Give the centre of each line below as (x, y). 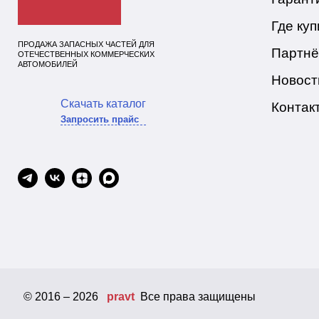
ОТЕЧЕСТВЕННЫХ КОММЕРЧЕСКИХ (86, 54)
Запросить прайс (100, 120)
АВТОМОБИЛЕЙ (48, 64)
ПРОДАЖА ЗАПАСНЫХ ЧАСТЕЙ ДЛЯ (86, 44)
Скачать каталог (103, 104)
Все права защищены (195, 297)
